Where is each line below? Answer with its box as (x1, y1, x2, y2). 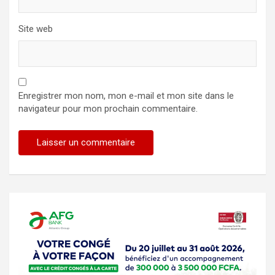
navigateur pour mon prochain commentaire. (18, 103, 198, 115)
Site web (18, 23, 53, 35)
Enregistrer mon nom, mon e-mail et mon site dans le (18, 90, 234, 102)
